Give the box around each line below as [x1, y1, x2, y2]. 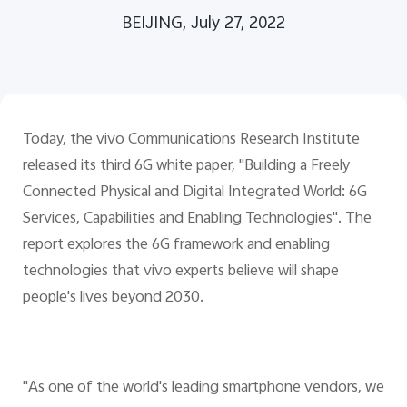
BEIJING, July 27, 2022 [122, 10, 285, 40]
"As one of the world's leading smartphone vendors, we [22, 375, 384, 402]
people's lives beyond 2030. [22, 284, 203, 311]
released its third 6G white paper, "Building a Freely [22, 153, 350, 179]
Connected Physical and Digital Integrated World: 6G [22, 179, 367, 205]
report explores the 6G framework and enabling [22, 232, 330, 258]
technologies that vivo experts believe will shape [22, 258, 339, 284]
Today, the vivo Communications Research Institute [22, 126, 360, 153]
